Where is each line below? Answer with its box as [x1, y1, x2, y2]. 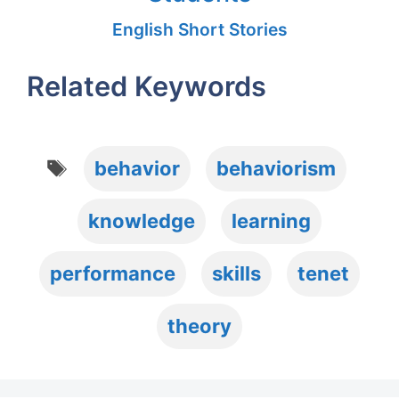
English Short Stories [111, 19, 288, 41]
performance [50, 262, 175, 286]
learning [232, 209, 311, 233]
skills [212, 262, 261, 286]
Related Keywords [27, 69, 266, 103]
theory [167, 314, 232, 338]
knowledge [88, 209, 195, 233]
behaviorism [216, 157, 337, 181]
